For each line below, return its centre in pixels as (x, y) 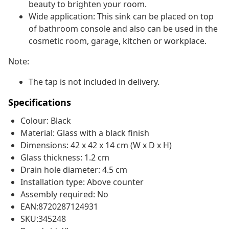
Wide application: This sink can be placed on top (121, 17)
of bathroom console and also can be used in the (123, 29)
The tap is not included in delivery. (94, 82)
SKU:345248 (43, 219)
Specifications (40, 102)
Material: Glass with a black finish (85, 133)
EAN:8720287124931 (59, 207)
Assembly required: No (64, 194)
